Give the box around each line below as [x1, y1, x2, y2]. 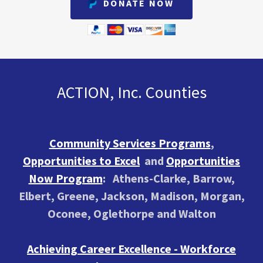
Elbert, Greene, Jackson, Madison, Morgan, [18, 188, 245, 203]
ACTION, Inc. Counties [56, 81, 207, 103]
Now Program [28, 170, 103, 186]
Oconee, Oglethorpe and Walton [47, 205, 216, 221]
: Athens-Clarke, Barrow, [102, 170, 235, 186]
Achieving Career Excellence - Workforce [27, 241, 236, 256]
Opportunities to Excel [23, 153, 140, 168]
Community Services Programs [49, 135, 211, 150]
